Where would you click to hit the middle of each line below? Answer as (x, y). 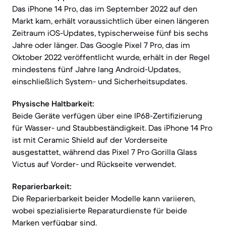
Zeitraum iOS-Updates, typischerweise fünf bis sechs (110, 33)
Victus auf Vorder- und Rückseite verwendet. (94, 164)
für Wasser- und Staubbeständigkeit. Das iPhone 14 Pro (112, 128)
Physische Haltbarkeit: (53, 103)
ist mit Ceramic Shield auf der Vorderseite (90, 140)
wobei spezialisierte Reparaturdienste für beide (100, 210)
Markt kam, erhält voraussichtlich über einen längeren (110, 21)
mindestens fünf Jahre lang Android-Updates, (96, 69)
